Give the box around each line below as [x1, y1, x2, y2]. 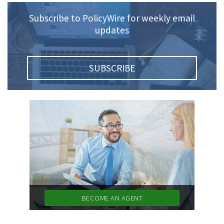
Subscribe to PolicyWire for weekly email [29, 12, 195, 24]
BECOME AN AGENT [81, 193, 143, 203]
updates [95, 24, 129, 36]
